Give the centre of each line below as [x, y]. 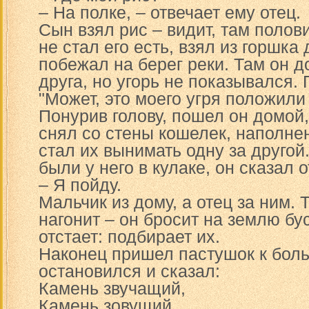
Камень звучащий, [112, 288]
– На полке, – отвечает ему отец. [170, 12]
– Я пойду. [80, 185]
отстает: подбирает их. [129, 237]
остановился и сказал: [129, 271]
